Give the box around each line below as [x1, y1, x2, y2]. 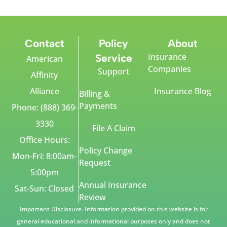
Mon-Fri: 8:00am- [12, 150, 77, 162]
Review [79, 192, 106, 203]
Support [98, 66, 130, 78]
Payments [79, 100, 118, 112]
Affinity [31, 69, 58, 81]
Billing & [79, 88, 110, 100]
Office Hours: [19, 134, 70, 146]
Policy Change [79, 145, 133, 157]
